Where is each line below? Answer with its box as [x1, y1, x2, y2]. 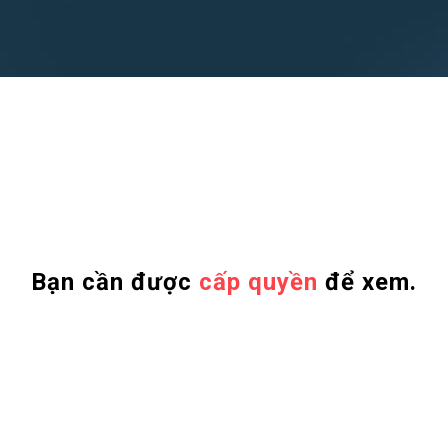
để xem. [318, 268, 417, 296]
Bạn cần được [31, 268, 199, 296]
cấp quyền [199, 268, 318, 296]
